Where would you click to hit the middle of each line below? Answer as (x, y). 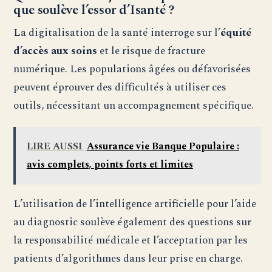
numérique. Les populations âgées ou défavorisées (132, 69)
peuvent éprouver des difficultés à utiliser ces (120, 87)
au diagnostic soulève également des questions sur (133, 222)
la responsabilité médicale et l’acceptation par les (131, 240)
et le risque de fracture (151, 50)
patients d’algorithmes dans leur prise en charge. (128, 259)
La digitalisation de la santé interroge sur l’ (117, 32)
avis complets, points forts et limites (110, 165)
